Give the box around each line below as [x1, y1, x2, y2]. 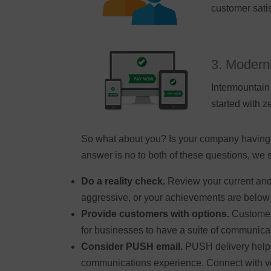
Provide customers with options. [81, 209, 230, 220]
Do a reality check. [81, 176, 166, 187]
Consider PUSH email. [81, 241, 183, 252]
